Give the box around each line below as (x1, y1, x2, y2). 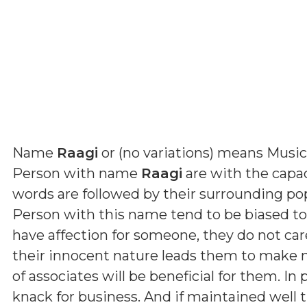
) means (210, 144, 267, 161)
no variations (123, 144, 210, 161)
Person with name (12, 164, 141, 182)
